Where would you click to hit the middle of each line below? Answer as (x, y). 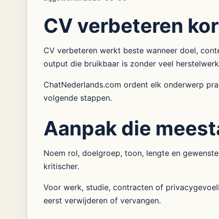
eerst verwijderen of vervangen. (102, 200)
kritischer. (61, 166)
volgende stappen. (77, 98)
